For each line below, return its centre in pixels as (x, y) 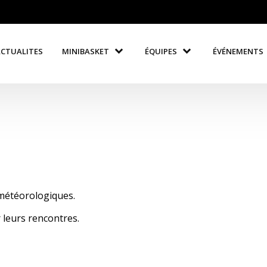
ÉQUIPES (161, 51)
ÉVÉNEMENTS (238, 51)
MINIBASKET (86, 51)
